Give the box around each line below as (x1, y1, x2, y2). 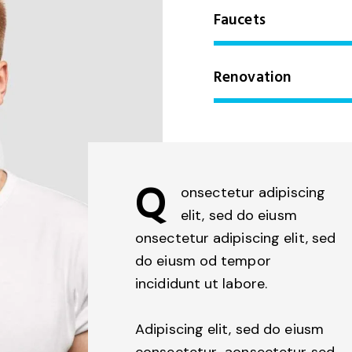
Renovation (214, 67, 291, 89)
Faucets (214, 9, 266, 31)
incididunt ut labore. (135, 274, 268, 294)
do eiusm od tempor (135, 251, 271, 271)
